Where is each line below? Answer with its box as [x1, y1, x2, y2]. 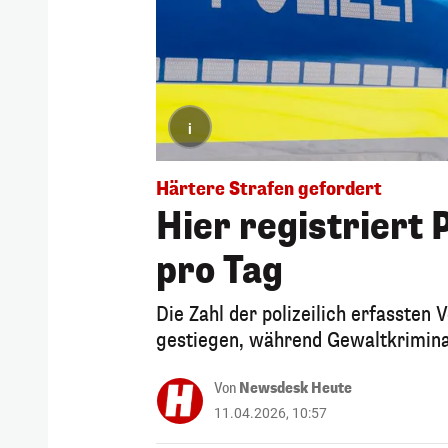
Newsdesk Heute [239, 378, 352, 398]
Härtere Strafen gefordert [156, 176, 382, 201]
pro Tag [156, 246, 283, 295]
